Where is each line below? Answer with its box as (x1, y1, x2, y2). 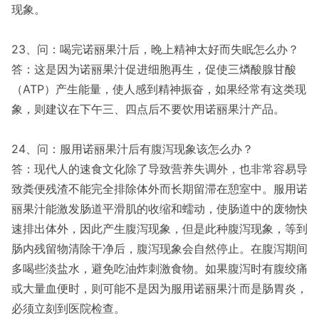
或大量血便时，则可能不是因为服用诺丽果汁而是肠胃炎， (11, 281, 308, 296)
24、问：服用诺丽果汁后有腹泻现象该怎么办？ (11, 142, 253, 156)
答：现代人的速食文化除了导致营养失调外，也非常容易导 (11, 162, 308, 176)
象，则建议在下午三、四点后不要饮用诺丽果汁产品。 (11, 102, 285, 116)
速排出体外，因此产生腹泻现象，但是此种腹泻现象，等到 (11, 221, 308, 236)
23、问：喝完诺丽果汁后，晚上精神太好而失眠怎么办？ (11, 42, 299, 56)
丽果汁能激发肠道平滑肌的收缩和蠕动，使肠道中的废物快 (11, 202, 308, 216)
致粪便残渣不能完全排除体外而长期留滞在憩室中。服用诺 (11, 182, 308, 196)
